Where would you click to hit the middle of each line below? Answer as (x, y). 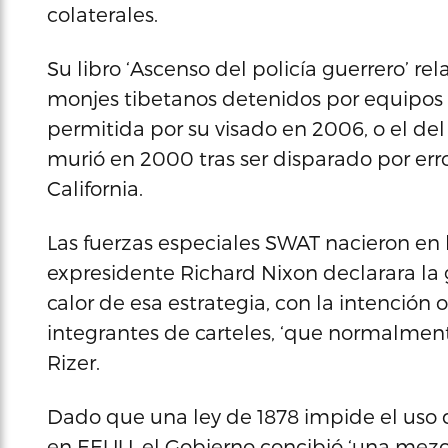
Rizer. (73, 362)
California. (95, 188)
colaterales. (102, 14)
